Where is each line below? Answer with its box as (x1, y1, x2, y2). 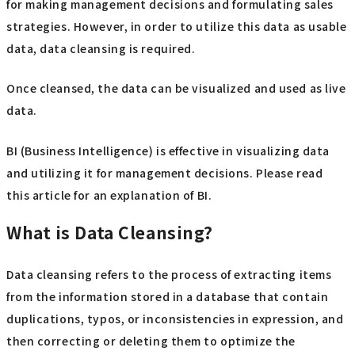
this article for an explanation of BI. (6, 186, 212, 203)
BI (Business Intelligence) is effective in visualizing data (6, 142, 330, 158)
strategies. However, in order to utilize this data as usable (6, 17, 347, 34)
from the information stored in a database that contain (6, 288, 329, 305)
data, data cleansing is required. (6, 40, 196, 56)
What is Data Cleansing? (6, 219, 213, 244)
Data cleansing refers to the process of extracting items (6, 266, 332, 283)
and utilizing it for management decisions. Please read (6, 164, 323, 181)
